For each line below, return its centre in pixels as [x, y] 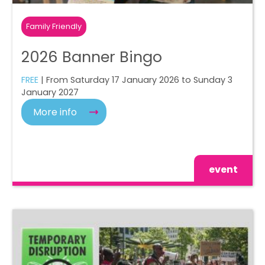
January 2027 [50, 92]
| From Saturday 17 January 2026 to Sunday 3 [136, 80]
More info [55, 112]
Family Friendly [54, 26]
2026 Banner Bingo [92, 56]
